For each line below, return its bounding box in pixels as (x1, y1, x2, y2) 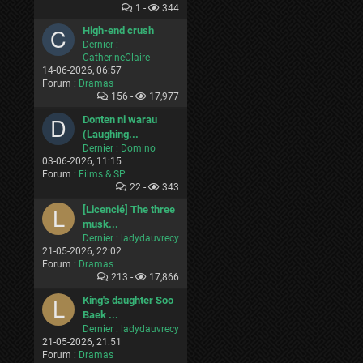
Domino (121, 143, 156, 154)
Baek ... (83, 309, 118, 321)
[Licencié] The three (83, 203, 175, 216)
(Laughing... (83, 128, 139, 140)
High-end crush (83, 24, 154, 36)
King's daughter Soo (83, 294, 173, 306)
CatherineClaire (83, 52, 150, 63)
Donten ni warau (83, 113, 157, 126)
